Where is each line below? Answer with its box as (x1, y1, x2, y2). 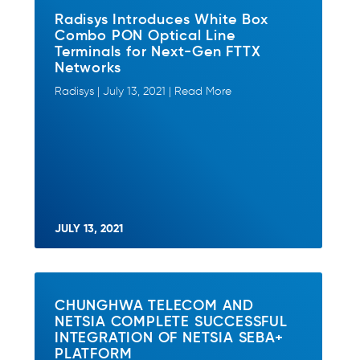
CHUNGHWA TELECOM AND (55, 295, 255, 314)
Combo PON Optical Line (55, 25, 235, 44)
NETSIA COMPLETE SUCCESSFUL (55, 311, 288, 330)
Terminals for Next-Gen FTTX (55, 41, 261, 60)
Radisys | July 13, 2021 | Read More (55, 84, 231, 98)
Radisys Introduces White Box (55, 9, 268, 28)
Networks (55, 57, 121, 76)
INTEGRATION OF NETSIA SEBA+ (55, 327, 284, 346)
